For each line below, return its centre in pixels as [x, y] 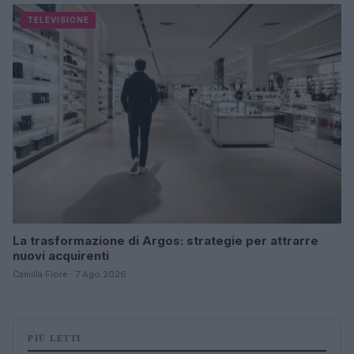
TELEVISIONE [58, 20]
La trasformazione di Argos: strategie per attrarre [166, 240]
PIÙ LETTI [55, 338]
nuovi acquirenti [61, 255]
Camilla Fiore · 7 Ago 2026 [70, 274]
